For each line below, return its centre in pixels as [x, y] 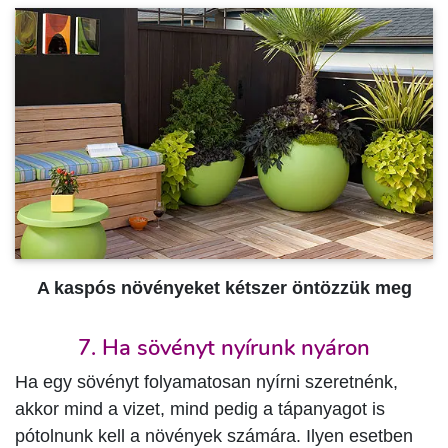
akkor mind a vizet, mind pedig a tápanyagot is [200, 409]
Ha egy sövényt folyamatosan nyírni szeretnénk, [206, 382]
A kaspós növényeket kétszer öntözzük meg [224, 287]
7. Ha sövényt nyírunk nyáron [224, 348]
